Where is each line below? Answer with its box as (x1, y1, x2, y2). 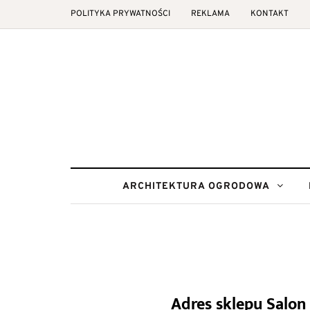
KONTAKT (250, 8, 289, 19)
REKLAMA (191, 8, 230, 19)
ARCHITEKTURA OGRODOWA (122, 181, 270, 192)
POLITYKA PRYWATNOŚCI (71, 8, 170, 19)
